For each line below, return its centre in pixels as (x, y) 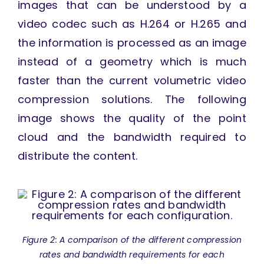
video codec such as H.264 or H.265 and (132, 24)
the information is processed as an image (132, 43)
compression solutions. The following (132, 100)
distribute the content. (77, 156)
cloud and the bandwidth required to (132, 137)
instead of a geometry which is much (132, 62)
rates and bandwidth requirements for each (132, 255)
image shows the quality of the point (132, 118)
